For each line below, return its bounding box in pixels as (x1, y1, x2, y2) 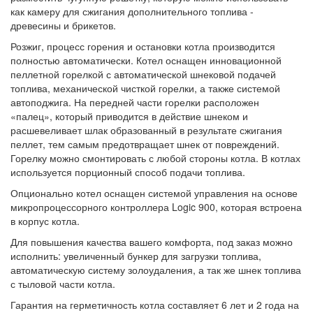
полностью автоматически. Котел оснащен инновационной (10, 52, 282, 67)
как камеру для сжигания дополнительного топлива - (10, 3, 254, 18)
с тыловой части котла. (10, 276, 115, 291)
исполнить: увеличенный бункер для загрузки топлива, (10, 248, 261, 263)
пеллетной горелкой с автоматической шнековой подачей (10, 66, 276, 81)
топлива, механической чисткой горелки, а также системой (10, 80, 280, 95)
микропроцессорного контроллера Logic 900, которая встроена (10, 199, 302, 214)
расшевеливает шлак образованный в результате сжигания (10, 122, 282, 137)
